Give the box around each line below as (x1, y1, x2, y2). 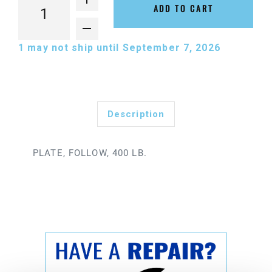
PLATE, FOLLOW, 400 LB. (33, 148, 147, 159)
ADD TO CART (153, 2, 214, 15)
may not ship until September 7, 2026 (24, 42, 226, 54)
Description (107, 109, 165, 120)
